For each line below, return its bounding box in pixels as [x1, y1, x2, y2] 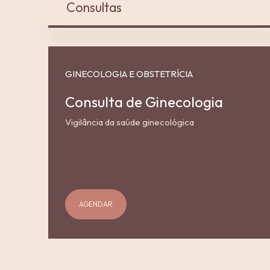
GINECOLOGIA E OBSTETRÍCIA [65, 67, 193, 80]
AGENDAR [79, 199, 113, 209]
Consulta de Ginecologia [65, 92, 224, 111]
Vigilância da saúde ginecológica [65, 116, 195, 128]
